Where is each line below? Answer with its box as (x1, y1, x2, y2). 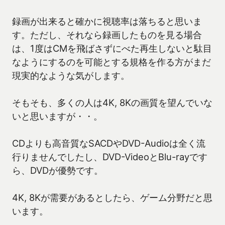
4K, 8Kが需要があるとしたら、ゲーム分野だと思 (12, 192, 212, 203)
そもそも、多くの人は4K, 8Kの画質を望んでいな (12, 97, 212, 108)
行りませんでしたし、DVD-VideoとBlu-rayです (12, 151, 207, 163)
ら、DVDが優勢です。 (12, 165, 103, 176)
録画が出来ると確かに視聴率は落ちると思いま (12, 16, 202, 27)
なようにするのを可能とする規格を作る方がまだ (12, 56, 211, 68)
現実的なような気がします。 (12, 70, 130, 81)
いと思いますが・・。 (12, 110, 102, 122)
